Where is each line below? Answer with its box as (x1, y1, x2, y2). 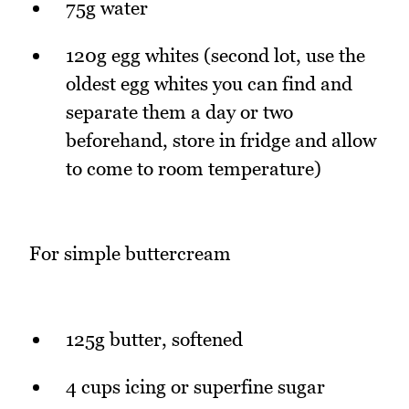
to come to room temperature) (66, 157, 321, 181)
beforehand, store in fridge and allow (66, 129, 376, 152)
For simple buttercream (29, 242, 231, 266)
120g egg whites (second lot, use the (66, 44, 365, 68)
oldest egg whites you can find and (66, 72, 352, 96)
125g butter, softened (66, 327, 243, 351)
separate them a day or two (66, 100, 293, 124)
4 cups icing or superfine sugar (66, 374, 325, 398)
